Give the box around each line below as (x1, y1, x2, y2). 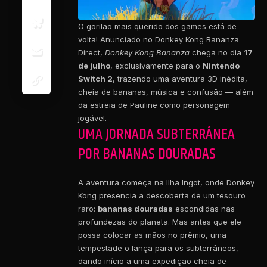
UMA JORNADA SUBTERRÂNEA (78, 122, 235, 146)
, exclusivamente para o (110, 60, 203, 70)
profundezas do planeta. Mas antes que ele (78, 217, 241, 227)
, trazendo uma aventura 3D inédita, (113, 73, 247, 83)
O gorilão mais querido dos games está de (78, 21, 237, 31)
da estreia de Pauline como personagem (78, 100, 230, 110)
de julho (78, 60, 110, 70)
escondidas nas (173, 204, 235, 214)
